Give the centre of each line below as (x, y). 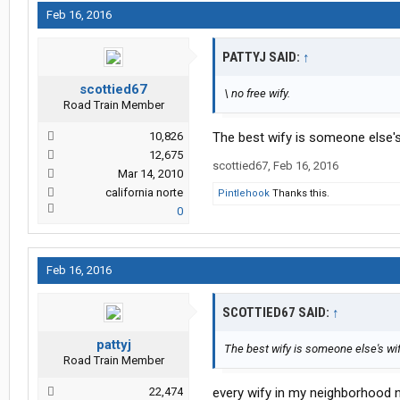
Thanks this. (300, 194)
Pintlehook (244, 194)
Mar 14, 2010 (150, 174)
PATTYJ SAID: (262, 58)
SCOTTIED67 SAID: (277, 313)
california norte (144, 193)
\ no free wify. (257, 94)
